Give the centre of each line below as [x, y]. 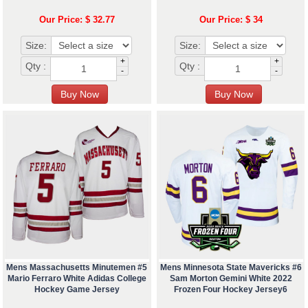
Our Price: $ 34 [231, 20]
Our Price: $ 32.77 [77, 20]
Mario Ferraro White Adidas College [77, 279]
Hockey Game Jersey [77, 290]
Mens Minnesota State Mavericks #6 [231, 268]
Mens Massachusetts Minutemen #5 [77, 268]
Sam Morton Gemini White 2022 [231, 279]
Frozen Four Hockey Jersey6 [231, 290]
